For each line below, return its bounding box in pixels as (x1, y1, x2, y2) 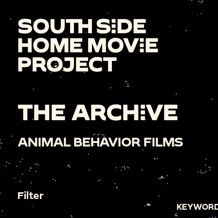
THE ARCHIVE (18, 98, 178, 125)
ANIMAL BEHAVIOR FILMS (18, 134, 183, 149)
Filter (18, 189, 43, 201)
